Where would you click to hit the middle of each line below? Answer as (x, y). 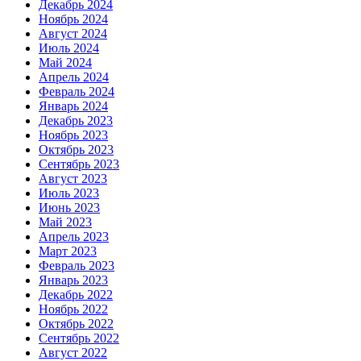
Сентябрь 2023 (79, 164)
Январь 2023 (73, 280)
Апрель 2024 (74, 77)
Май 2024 (65, 63)
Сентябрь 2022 (79, 338)
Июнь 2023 (69, 208)
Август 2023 (73, 179)
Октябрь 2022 (76, 324)
